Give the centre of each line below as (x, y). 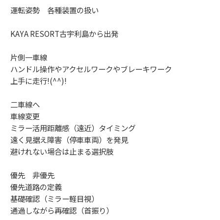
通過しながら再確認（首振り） (62, 210)
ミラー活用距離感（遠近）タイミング (73, 128)
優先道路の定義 (36, 187)
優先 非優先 (32, 175)
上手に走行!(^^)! (39, 81)
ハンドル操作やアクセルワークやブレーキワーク (91, 69)
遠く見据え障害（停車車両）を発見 (69, 140)
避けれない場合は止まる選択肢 (62, 151)
